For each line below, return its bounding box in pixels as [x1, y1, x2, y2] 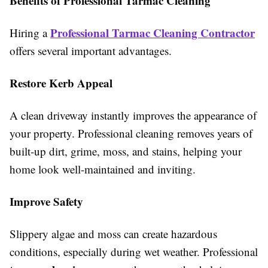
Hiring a [10, 25, 50, 40]
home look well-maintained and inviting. [10, 161, 196, 176]
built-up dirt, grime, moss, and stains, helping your [10, 143, 242, 159]
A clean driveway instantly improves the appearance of [10, 107, 257, 123]
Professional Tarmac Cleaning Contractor [50, 24, 255, 41]
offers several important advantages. [10, 42, 172, 58]
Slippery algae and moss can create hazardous [10, 226, 217, 241]
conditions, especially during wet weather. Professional [10, 243, 258, 259]
